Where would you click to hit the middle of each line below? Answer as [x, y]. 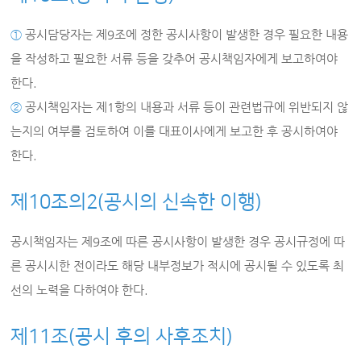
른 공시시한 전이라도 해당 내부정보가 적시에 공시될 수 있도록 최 [178, 266]
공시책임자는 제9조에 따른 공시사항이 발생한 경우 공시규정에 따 [178, 241]
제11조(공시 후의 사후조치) [122, 337]
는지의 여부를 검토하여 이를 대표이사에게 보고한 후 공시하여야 [174, 131]
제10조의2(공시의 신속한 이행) [137, 202]
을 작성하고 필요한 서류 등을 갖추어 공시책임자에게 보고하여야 [174, 58]
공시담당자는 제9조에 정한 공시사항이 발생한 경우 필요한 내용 [185, 34]
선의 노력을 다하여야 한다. [80, 290]
